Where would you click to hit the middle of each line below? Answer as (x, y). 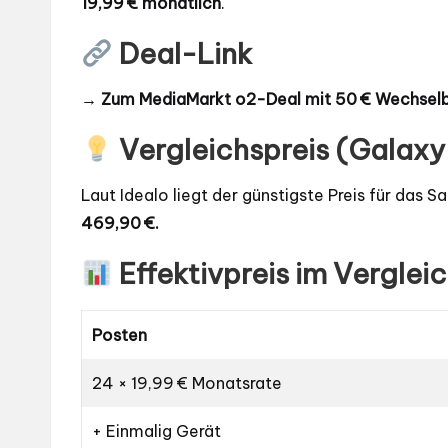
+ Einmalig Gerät (157, 431)
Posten (120, 335)
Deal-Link (182, 54)
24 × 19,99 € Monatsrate (187, 383)
